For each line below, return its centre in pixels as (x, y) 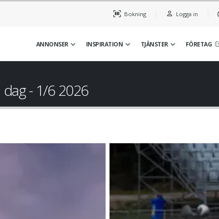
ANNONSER (52, 44)
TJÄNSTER (154, 44)
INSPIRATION (104, 44)
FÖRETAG (199, 44)
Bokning (134, 14)
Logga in (186, 14)
